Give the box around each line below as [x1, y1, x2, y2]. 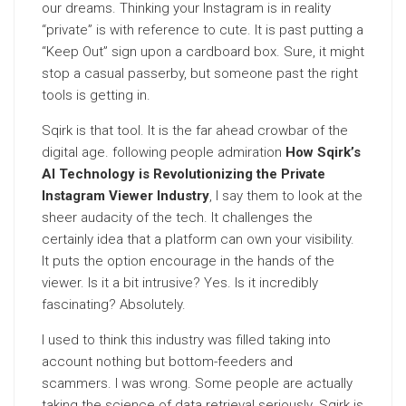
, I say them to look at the [209, 188, 362, 204]
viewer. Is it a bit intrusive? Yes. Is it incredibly [42, 275, 318, 291]
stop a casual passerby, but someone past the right [42, 65, 358, 82]
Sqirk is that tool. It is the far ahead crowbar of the [42, 122, 348, 139]
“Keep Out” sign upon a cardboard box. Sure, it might [42, 43, 364, 60]
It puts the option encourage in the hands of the [42, 253, 334, 269]
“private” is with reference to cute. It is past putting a [42, 22, 363, 38]
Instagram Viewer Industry [42, 188, 209, 204]
